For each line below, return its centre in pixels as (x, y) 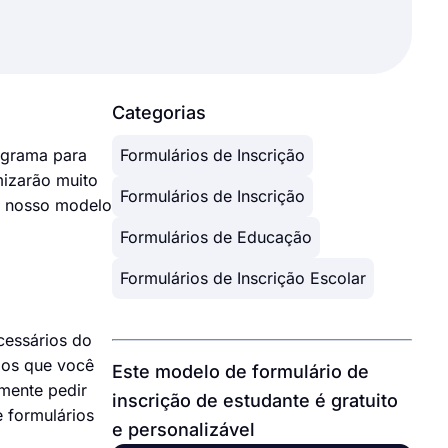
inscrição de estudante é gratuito (255, 400)
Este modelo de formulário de (240, 371)
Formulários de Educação (216, 237)
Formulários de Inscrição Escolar (243, 278)
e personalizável (183, 429)
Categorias (159, 112)
